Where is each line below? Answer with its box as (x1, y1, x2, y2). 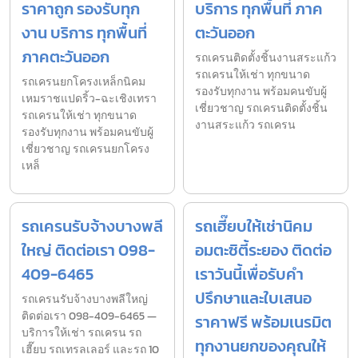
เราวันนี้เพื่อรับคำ (195, 262, 304, 287)
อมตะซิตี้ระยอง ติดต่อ (195, 238, 332, 263)
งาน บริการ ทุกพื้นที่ (22, 21, 147, 46)
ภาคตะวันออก (22, 45, 109, 70)
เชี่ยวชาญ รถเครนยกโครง (22, 141, 149, 158)
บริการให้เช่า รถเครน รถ (22, 324, 141, 342)
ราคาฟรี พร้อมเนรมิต (195, 310, 332, 335)
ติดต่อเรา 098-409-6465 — (22, 308, 157, 325)
